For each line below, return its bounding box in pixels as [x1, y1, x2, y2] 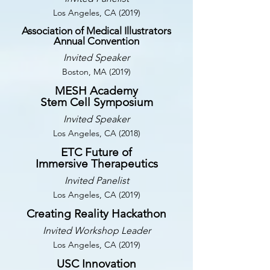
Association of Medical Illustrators [22, 25, 171, 37]
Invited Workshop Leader [42, 225, 151, 236]
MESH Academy [55, 84, 138, 98]
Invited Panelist [64, 175, 129, 186]
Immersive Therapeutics [35, 157, 158, 171]
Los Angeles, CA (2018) [52, 128, 140, 139]
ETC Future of [61, 145, 132, 159]
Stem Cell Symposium [40, 95, 153, 109]
